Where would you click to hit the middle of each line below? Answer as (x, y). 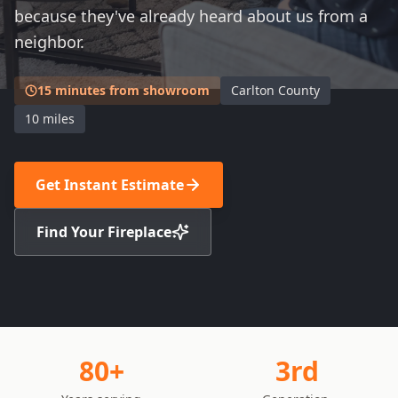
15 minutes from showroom (123, 90)
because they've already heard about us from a (191, 16)
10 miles (50, 119)
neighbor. (49, 42)
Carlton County (275, 90)
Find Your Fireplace (104, 232)
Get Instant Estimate (110, 185)
